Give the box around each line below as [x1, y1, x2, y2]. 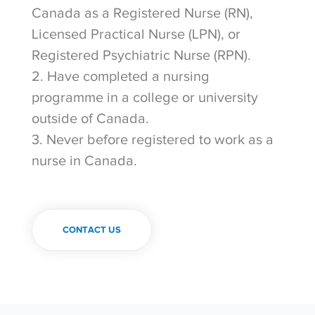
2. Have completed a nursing [31, 67, 210, 84]
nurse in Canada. [31, 152, 137, 168]
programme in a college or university [31, 89, 258, 105]
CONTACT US [62, 224, 121, 235]
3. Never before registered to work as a [31, 131, 274, 147]
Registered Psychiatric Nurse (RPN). [31, 46, 251, 63]
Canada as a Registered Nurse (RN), [31, 4, 253, 20]
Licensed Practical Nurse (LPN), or [31, 25, 240, 41]
